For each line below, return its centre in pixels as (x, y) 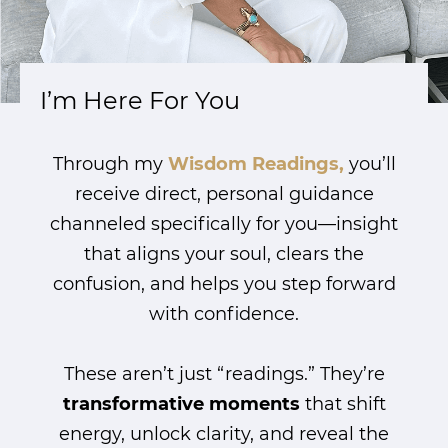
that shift (342, 403)
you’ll (369, 163)
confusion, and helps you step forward (224, 283)
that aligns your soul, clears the (224, 253)
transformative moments (181, 403)
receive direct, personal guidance (224, 193)
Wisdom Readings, (255, 163)
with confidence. (224, 313)
